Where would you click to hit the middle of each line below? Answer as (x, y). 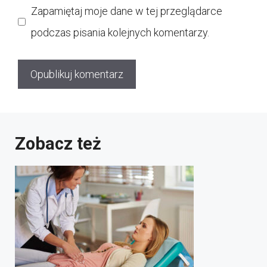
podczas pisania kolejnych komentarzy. (120, 32)
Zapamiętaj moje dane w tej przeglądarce (127, 11)
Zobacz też (58, 143)
